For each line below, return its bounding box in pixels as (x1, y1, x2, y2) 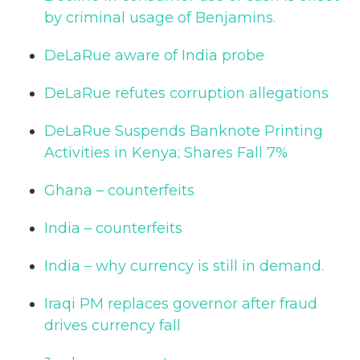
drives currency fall (44, 316, 181, 334)
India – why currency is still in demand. (44, 256, 324, 275)
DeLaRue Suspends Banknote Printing (44, 121, 323, 140)
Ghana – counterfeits (44, 181, 194, 199)
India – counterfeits (44, 219, 182, 237)
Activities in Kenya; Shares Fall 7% (44, 143, 288, 162)
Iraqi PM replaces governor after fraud (44, 294, 317, 313)
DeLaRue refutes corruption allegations (44, 84, 329, 102)
